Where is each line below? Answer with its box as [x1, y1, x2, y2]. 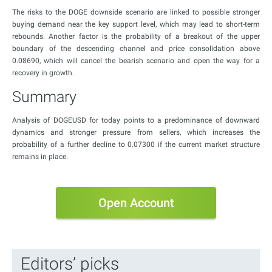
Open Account [98, 195, 174, 211]
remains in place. [12, 152, 68, 161]
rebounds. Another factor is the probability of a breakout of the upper [12, 32, 260, 41]
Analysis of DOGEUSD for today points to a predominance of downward [12, 116, 260, 125]
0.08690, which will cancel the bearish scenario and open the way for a [12, 56, 260, 66]
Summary [12, 88, 76, 106]
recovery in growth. [12, 69, 74, 78]
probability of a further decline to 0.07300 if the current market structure [12, 140, 260, 149]
